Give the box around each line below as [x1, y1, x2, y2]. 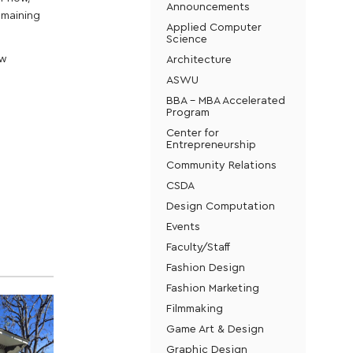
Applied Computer [165, 20, 262, 33]
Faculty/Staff [165, 240, 230, 253]
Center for [165, 125, 219, 139]
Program [165, 105, 210, 118]
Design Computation [165, 199, 275, 212]
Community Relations [165, 158, 277, 171]
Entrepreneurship [165, 137, 256, 150]
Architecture [165, 52, 232, 65]
